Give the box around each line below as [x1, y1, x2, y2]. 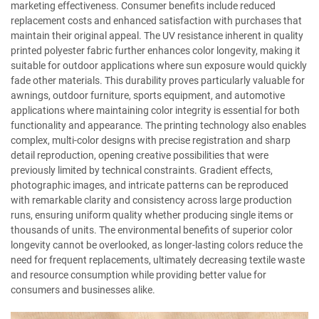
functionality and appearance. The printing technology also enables [11, 120, 306, 131]
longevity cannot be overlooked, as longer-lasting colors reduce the [11, 239, 303, 251]
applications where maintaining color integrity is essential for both [11, 105, 300, 116]
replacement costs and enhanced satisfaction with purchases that [11, 15, 302, 26]
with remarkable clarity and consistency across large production [11, 194, 292, 206]
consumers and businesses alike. [11, 284, 155, 296]
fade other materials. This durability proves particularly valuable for [11, 75, 305, 86]
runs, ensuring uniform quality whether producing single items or [11, 209, 293, 221]
